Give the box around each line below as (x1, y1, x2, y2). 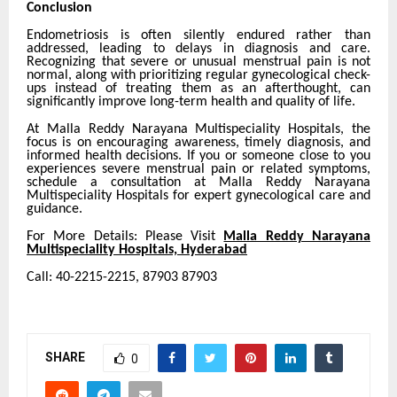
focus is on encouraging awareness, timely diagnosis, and (27, 136, 370, 151)
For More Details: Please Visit (27, 230, 224, 245)
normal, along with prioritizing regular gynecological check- (27, 68, 370, 83)
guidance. (27, 202, 82, 217)
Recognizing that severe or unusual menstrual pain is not (27, 55, 370, 70)
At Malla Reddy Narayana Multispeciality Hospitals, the (27, 122, 370, 137)
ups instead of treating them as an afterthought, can (27, 82, 370, 97)
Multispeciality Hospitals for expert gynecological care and (27, 189, 370, 204)
